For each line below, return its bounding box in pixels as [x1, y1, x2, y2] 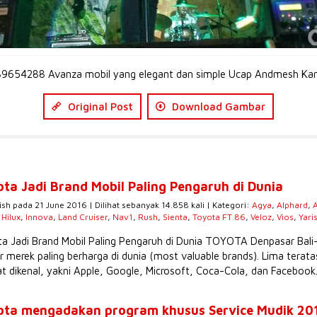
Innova [25, 212, 53, 222]
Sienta [163, 212, 188, 222]
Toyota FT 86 [192, 212, 246, 222]
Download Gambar [169, 100, 265, 113]
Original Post [65, 100, 133, 113]
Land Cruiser [58, 212, 108, 222]
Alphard [277, 200, 308, 210]
